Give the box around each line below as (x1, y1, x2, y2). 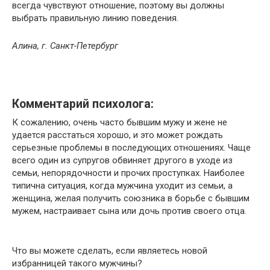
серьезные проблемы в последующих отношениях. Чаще (12, 142, 251, 154)
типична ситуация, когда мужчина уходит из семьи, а (12, 180, 233, 192)
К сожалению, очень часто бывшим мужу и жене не (12, 117, 227, 128)
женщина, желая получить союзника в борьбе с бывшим (12, 193, 250, 204)
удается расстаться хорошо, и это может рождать (12, 130, 223, 141)
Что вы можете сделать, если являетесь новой (12, 245, 207, 257)
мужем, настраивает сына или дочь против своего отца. (12, 206, 246, 217)
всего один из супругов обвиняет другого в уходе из (12, 155, 233, 166)
